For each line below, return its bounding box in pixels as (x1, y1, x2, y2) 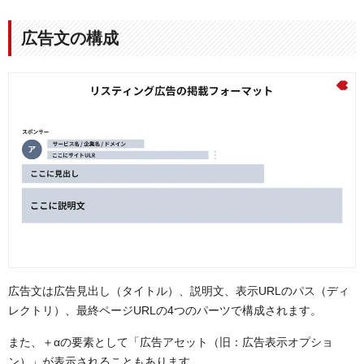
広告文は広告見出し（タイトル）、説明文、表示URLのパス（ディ (8, 284, 349, 297)
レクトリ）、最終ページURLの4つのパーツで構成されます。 (8, 303, 322, 317)
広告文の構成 (21, 28, 119, 47)
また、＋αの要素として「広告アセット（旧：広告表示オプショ (8, 336, 333, 349)
